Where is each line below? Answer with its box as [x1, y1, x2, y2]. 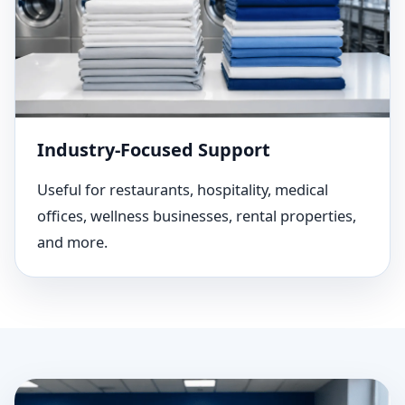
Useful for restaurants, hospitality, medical [37, 179, 328, 200]
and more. [37, 231, 108, 252]
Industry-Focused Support [37, 137, 270, 162]
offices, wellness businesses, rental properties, [37, 205, 356, 226]
